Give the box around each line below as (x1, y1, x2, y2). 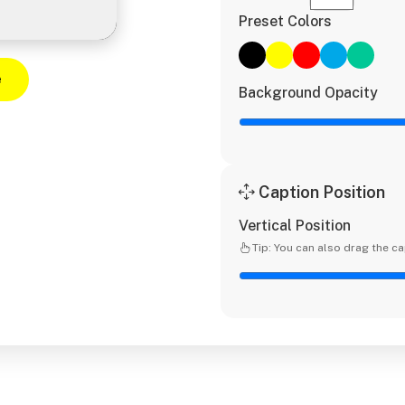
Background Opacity (239, 84, 378, 101)
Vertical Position (239, 217, 351, 234)
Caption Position (255, 183, 385, 202)
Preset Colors (239, 13, 332, 30)
